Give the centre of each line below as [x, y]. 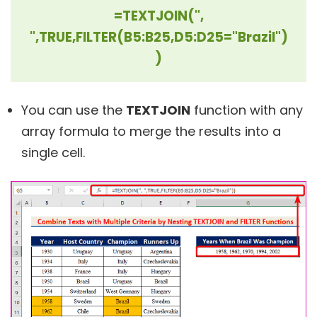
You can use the [74, 110]
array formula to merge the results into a [151, 131]
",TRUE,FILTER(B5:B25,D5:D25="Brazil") [158, 37]
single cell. [53, 152]
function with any [247, 110]
